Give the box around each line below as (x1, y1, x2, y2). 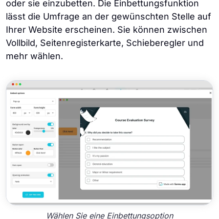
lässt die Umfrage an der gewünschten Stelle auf (6, 11, 211, 22)
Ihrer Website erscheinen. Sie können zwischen (6, 24, 207, 35)
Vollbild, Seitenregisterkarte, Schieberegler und (6, 38, 204, 48)
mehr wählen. (6, 51, 63, 62)
